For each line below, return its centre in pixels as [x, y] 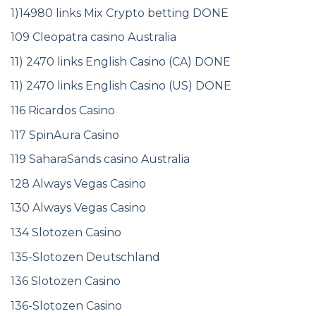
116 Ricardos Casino [63, 111]
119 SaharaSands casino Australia [100, 159]
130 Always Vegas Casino [78, 208]
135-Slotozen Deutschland [85, 257]
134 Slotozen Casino [66, 232]
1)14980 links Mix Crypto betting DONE [120, 13]
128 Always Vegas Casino [78, 183]
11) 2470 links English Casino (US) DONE [121, 86]
